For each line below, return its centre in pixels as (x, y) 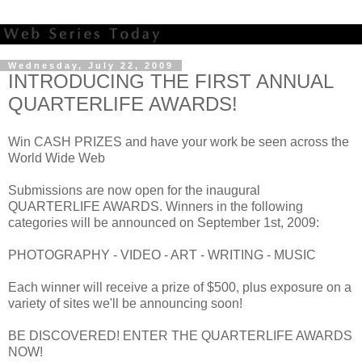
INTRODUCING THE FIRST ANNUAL (170, 81)
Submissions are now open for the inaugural (134, 191)
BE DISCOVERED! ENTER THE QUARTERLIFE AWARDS (180, 336)
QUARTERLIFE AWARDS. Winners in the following (156, 207)
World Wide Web (57, 158)
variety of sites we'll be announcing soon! (125, 304)
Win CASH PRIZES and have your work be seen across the (179, 142)
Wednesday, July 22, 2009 (91, 65)
